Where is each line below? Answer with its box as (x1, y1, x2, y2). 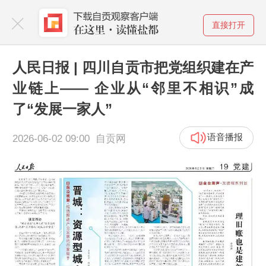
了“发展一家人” (12, 100, 112, 117)
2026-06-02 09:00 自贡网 (12, 132, 126, 144)
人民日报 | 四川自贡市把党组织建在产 (12, 59, 254, 75)
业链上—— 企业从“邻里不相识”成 (12, 80, 254, 96)
